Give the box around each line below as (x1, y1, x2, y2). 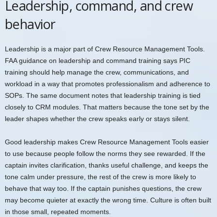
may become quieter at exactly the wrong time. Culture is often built (5, 196, 211, 204)
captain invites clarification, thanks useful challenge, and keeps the (5, 161, 208, 169)
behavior (5, 15, 56, 33)
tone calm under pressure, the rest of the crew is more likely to (5, 172, 196, 181)
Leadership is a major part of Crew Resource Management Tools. (5, 45, 205, 53)
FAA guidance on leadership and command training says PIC (5, 56, 190, 64)
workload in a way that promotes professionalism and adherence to (5, 79, 210, 88)
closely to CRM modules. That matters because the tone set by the (5, 103, 209, 111)
